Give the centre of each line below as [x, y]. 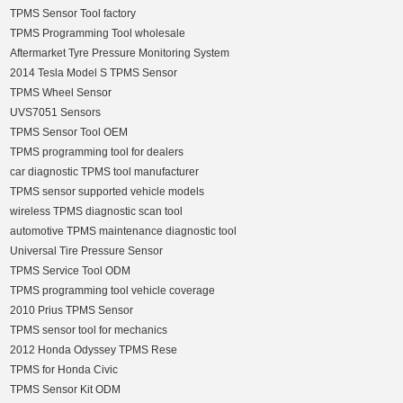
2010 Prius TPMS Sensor [72, 311]
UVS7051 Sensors [56, 113]
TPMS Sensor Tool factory [73, 14]
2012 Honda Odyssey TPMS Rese [94, 350]
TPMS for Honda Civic [64, 370]
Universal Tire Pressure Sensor [87, 251]
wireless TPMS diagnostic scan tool [97, 212]
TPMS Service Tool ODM [71, 271]
